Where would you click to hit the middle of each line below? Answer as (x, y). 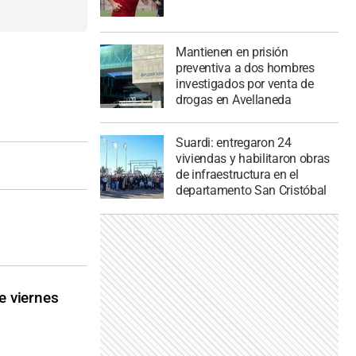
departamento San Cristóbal (251, 191)
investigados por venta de (244, 83)
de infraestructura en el (237, 175)
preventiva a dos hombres (245, 68)
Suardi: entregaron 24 (233, 143)
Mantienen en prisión (232, 52)
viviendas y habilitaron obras (253, 159)
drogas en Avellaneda (233, 99)
